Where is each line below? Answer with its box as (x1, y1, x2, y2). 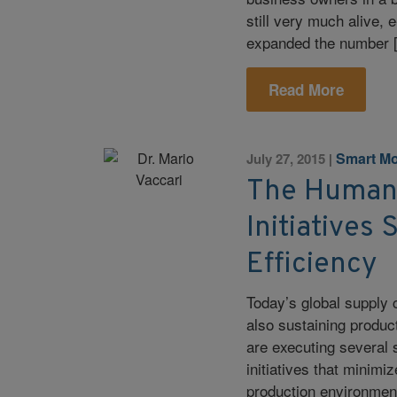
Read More (269, 79, 345, 101)
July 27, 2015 (246, 148, 326, 168)
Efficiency (246, 246, 378, 284)
